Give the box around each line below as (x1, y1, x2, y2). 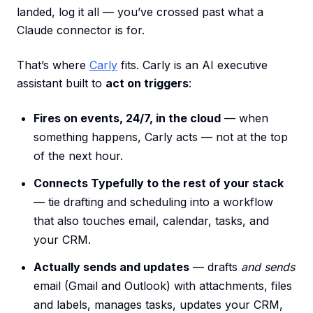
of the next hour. (34, 149, 123, 163)
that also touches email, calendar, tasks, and (34, 214, 269, 228)
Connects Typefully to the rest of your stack (34, 176, 284, 191)
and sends (241, 260, 295, 275)
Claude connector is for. (17, 23, 145, 38)
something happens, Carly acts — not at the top (34, 130, 288, 145)
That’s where (17, 58, 89, 73)
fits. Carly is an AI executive (117, 58, 268, 73)
